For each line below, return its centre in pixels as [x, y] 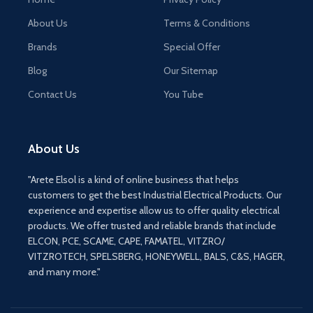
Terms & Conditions [207, 23]
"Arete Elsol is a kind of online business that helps [133, 180]
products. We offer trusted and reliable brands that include [152, 226]
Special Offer [192, 47]
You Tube [183, 94]
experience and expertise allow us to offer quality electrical [154, 210]
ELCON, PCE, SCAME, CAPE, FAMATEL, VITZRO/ [126, 241]
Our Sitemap [191, 71]
